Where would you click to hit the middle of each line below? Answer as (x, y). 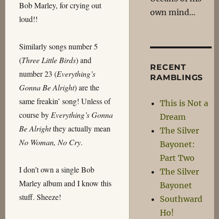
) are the (87, 87)
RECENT (168, 67)
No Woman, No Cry (50, 142)
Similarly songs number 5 (58, 46)
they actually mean (80, 128)
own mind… (173, 12)
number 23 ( (38, 74)
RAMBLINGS (177, 77)
